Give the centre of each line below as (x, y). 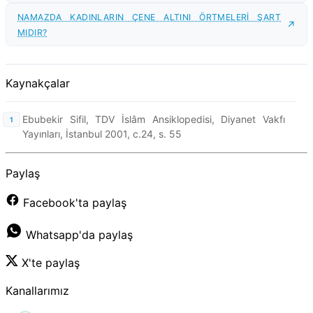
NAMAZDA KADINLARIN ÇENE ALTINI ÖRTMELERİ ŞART (149, 17)
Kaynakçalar (38, 83)
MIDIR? (32, 33)
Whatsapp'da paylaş (78, 235)
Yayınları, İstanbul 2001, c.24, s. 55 (102, 134)
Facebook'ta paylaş (73, 203)
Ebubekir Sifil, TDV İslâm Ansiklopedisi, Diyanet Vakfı (154, 119)
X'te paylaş (49, 263)
